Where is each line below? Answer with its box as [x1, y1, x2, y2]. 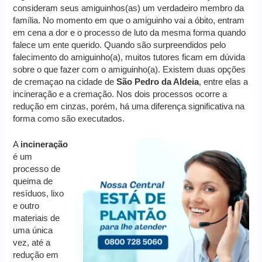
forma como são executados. [13, 113, 125, 123]
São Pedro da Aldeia [116, 77, 199, 87]
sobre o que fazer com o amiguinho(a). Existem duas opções [13, 64, 246, 74]
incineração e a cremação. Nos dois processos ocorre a [13, 89, 227, 99]
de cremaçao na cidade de [13, 77, 117, 87]
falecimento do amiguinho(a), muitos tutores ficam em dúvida [13, 52, 246, 62]
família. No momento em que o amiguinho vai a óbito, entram [13, 15, 245, 25]
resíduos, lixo [13, 189, 64, 199]
